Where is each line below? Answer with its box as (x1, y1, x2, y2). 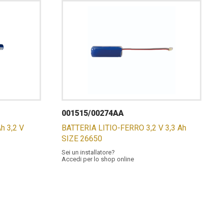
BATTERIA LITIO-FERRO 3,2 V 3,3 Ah (61, 123, 186, 132)
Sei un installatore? (61, 149, 115, 156)
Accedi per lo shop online (61, 155, 134, 163)
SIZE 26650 (61, 134, 102, 143)
